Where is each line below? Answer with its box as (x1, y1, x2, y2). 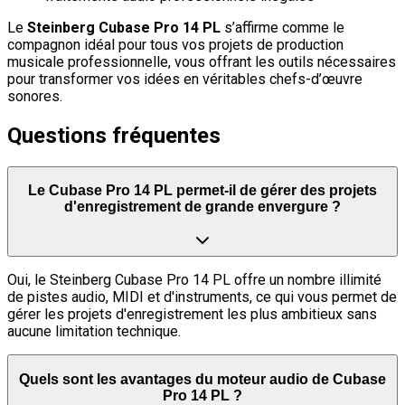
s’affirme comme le (221, 18, 344, 36)
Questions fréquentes (7, 122, 221, 148)
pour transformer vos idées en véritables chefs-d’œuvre (7, 70, 363, 88)
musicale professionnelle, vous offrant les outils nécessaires (7, 52, 396, 71)
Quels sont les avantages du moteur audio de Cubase (19, 371, 386, 387)
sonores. (7, 87, 62, 105)
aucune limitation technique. (7, 322, 181, 340)
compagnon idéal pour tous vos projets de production (7, 35, 344, 53)
